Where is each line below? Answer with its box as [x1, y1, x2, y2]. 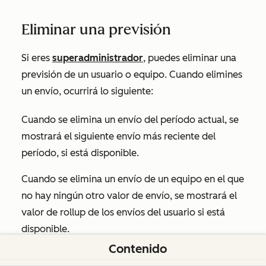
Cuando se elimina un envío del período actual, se [21, 113, 239, 125]
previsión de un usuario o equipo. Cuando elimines [21, 68, 242, 80]
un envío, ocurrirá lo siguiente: [21, 85, 153, 97]
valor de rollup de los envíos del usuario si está [21, 206, 225, 218]
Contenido [109, 242, 167, 256]
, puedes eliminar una [143, 52, 236, 64]
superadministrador [52, 52, 143, 64]
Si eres [21, 52, 52, 64]
